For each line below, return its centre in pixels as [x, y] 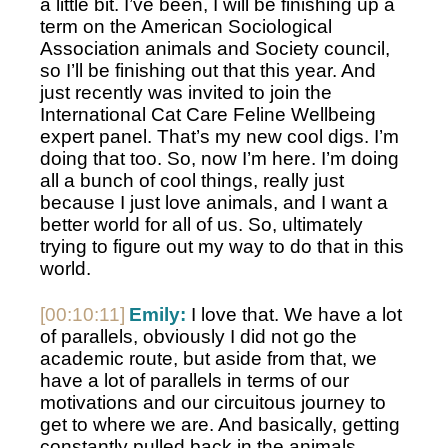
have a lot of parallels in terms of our [194, 381]
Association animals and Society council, [215, 49]
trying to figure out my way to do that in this [222, 247]
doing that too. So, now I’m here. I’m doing [219, 159]
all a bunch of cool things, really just [192, 181]
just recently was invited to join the [186, 93]
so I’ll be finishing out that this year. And [208, 71]
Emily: [157, 315]
